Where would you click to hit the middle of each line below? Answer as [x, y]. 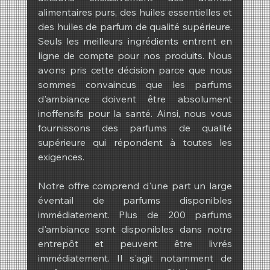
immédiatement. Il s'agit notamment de [135, 258]
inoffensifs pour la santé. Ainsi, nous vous [135, 114]
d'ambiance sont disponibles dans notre [135, 229]
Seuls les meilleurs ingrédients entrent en [135, 41]
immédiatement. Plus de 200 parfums [135, 215]
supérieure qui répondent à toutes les [135, 143]
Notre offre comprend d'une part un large [135, 186]
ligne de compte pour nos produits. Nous [135, 56]
